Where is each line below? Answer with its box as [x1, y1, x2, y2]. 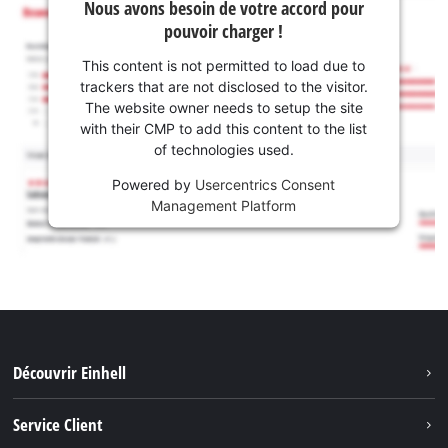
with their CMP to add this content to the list [80, 119, 368, 137]
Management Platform [151, 196, 297, 214]
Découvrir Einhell [13, 360, 127, 384]
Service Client [13, 412, 104, 436]
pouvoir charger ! [164, 18, 284, 43]
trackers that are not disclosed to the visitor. [79, 77, 368, 95]
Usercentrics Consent [195, 175, 336, 193]
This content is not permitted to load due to [82, 56, 366, 74]
